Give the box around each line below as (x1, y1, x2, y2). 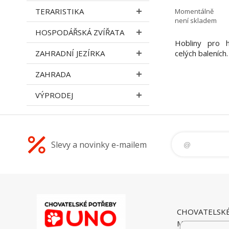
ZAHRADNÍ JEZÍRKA (35, 48, 105, 58)
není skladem (175, 15, 217, 25)
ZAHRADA (35, 69, 71, 79)
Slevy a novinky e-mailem (51, 139, 147, 150)
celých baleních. (175, 48, 228, 58)
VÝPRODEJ (35, 90, 73, 100)
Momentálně (175, 6, 214, 16)
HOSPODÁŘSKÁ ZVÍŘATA (35, 27, 124, 37)
